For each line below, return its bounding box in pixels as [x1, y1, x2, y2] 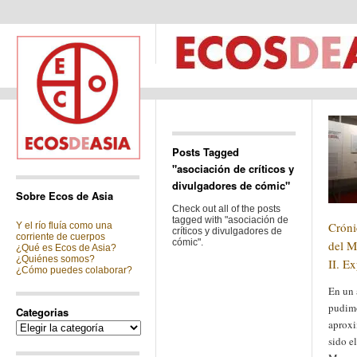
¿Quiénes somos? [16, 253, 95, 265]
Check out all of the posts [172, 203, 280, 214]
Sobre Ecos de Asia [16, 188, 113, 203]
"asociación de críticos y [172, 161, 294, 176]
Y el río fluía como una [16, 220, 112, 231]
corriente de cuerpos [16, 231, 105, 242]
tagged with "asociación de [172, 214, 288, 226]
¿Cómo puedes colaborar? [16, 265, 132, 276]
